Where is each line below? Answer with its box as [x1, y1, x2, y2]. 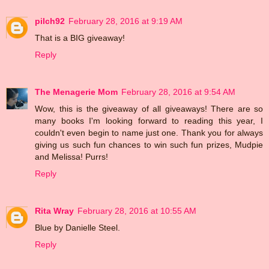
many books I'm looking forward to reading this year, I [35, 115, 263, 125]
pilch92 [35, 16, 65, 26]
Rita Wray [35, 205, 74, 216]
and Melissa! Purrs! [35, 151, 108, 162]
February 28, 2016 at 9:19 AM [68, 16, 183, 26]
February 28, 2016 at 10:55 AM [77, 205, 196, 216]
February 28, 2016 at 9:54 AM [121, 86, 235, 97]
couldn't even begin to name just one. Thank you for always [35, 127, 263, 138]
